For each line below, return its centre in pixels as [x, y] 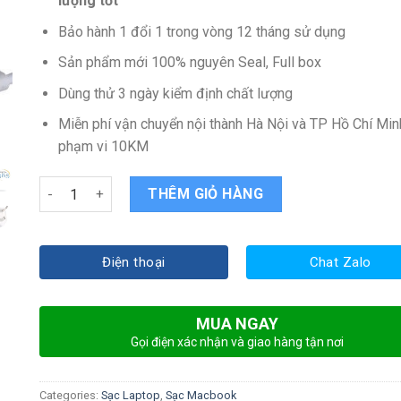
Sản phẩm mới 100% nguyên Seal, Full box [189, 63]
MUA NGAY [237, 323]
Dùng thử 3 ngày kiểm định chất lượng [175, 93]
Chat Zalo [340, 263]
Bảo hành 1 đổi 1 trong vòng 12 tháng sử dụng [201, 31]
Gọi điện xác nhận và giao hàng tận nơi [237, 341]
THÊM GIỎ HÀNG [206, 194]
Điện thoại [134, 263]
